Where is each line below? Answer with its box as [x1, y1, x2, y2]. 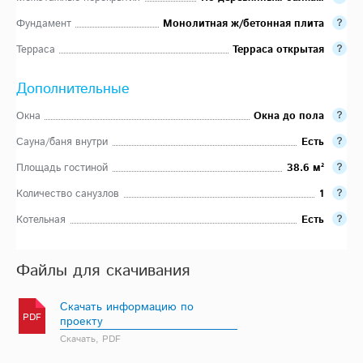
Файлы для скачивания [16, 258, 190, 283]
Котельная [16, 211, 66, 228]
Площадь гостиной [16, 160, 108, 176]
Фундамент [16, 15, 71, 32]
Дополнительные [16, 78, 130, 100]
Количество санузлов [16, 186, 119, 202]
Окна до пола [254, 108, 324, 124]
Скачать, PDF [60, 331, 121, 346]
